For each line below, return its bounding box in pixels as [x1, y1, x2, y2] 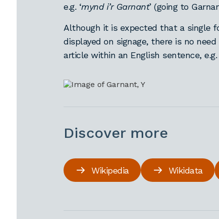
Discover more [64, 124, 169, 141]
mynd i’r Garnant [81, 1, 150, 12]
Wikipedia [91, 165, 129, 175]
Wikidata [168, 165, 203, 175]
